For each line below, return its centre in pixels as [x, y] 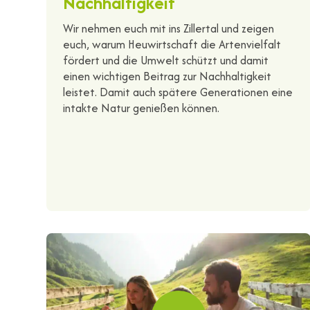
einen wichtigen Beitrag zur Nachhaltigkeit [167, 76]
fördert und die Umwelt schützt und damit [166, 60]
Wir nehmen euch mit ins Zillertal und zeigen [169, 28]
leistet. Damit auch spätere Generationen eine [178, 92]
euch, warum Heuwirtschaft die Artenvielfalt [172, 44]
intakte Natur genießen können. [142, 108]
